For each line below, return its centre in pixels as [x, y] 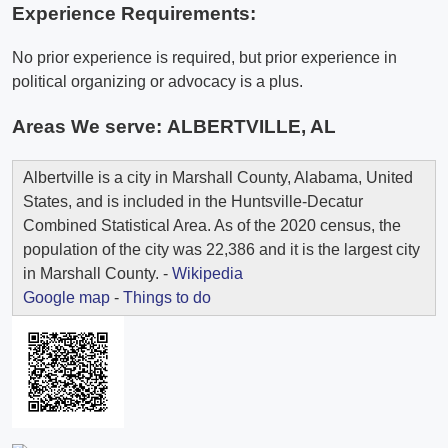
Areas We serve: [89, 127]
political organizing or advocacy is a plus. [157, 82]
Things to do [167, 297]
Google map [66, 297]
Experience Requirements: [134, 13]
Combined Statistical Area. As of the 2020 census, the [212, 225]
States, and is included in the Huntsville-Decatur [193, 201]
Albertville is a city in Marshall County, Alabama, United [218, 177]
